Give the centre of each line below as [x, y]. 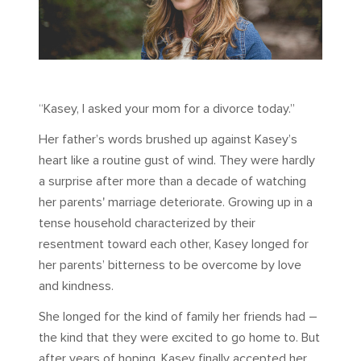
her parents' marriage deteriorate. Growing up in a [176, 203]
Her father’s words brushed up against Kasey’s [168, 140]
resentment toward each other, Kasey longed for [174, 245]
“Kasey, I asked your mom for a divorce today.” [167, 109]
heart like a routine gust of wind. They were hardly [177, 161]
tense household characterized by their [147, 224]
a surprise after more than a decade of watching [172, 182]
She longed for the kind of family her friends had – [178, 317]
